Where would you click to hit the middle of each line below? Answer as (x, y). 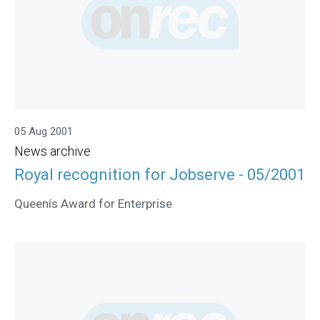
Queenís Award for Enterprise (93, 203)
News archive (52, 151)
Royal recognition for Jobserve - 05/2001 (160, 174)
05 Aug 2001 (44, 132)
